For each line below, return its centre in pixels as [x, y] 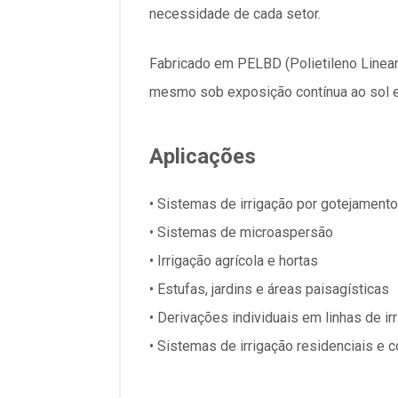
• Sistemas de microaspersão [241, 232]
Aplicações [203, 156]
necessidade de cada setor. [235, 14]
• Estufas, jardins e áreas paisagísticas [269, 289]
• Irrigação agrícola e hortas [234, 261]
